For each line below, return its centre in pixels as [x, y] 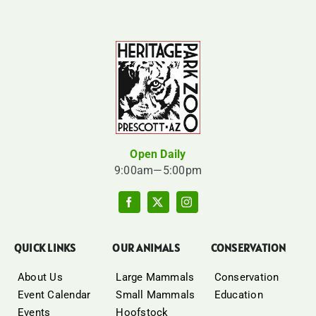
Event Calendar [54, 295]
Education [238, 295]
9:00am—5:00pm [158, 171]
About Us [40, 278]
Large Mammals [155, 278]
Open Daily [158, 154]
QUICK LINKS [45, 248]
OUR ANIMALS [146, 248]
